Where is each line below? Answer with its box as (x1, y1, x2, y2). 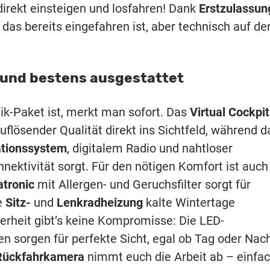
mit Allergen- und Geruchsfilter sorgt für (34, 177, 251, 192)
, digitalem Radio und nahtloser (67, 140, 233, 155)
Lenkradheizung (57, 195, 143, 210)
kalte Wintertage (143, 195, 235, 210)
